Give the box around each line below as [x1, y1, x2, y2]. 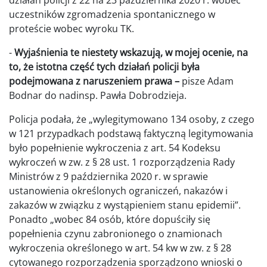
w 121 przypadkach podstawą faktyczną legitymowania [9, 127, 253, 141]
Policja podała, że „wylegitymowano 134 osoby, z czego [9, 113, 254, 126]
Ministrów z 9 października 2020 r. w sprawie [9, 170, 208, 184]
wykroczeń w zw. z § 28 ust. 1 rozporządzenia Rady [9, 156, 235, 169]
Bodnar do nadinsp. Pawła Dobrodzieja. [9, 89, 187, 103]
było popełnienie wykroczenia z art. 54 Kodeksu [9, 141, 221, 155]
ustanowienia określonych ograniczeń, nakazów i [9, 184, 228, 198]
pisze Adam [179, 74, 234, 88]
